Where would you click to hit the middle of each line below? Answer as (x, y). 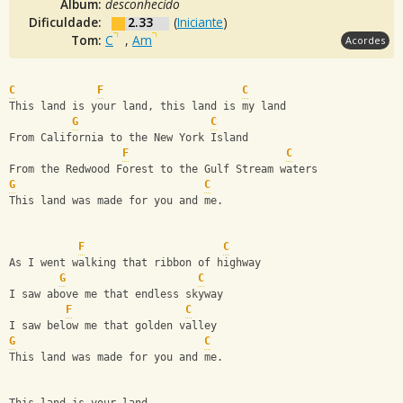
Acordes (365, 40)
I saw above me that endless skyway (116, 295)
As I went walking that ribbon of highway (135, 263)
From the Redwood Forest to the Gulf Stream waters (163, 170)
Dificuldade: (67, 22)
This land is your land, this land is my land (151, 107)
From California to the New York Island (129, 138)
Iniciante (200, 22)
